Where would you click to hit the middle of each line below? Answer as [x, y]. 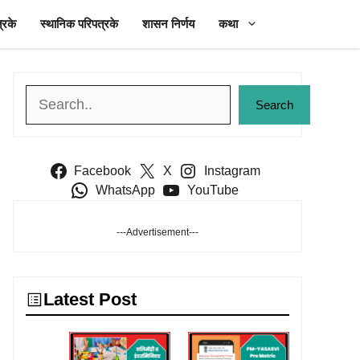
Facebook [103, 171]
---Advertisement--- [157, 232]
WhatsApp [126, 190]
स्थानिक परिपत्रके [79, 24]
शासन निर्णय [168, 24]
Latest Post [90, 299]
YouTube [213, 190]
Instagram [232, 171]
